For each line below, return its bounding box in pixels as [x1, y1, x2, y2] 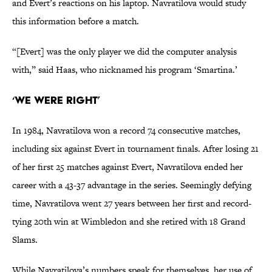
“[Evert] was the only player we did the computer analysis [12, 45, 237, 58]
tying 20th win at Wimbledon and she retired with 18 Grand [12, 215, 245, 228]
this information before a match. [12, 15, 139, 28]
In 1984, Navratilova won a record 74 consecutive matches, [12, 124, 240, 137]
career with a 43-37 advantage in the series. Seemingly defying [12, 178, 251, 192]
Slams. [12, 233, 38, 246]
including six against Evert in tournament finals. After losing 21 [12, 142, 259, 155]
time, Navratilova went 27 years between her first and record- [12, 197, 251, 210]
